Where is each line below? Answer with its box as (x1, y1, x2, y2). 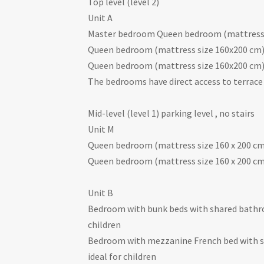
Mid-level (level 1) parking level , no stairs (88, 107, 255, 120)
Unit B (88, 187, 114, 199)
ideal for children (88, 250, 157, 263)
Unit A (88, 12, 113, 24)
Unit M (88, 123, 115, 136)
